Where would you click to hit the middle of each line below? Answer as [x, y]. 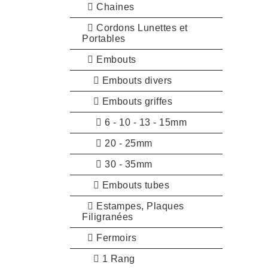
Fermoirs [115, 237]
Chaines [114, 7]
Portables [104, 38]
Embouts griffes [136, 101]
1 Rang [117, 258]
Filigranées [108, 217]
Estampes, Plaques [139, 206]
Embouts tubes [134, 185]
